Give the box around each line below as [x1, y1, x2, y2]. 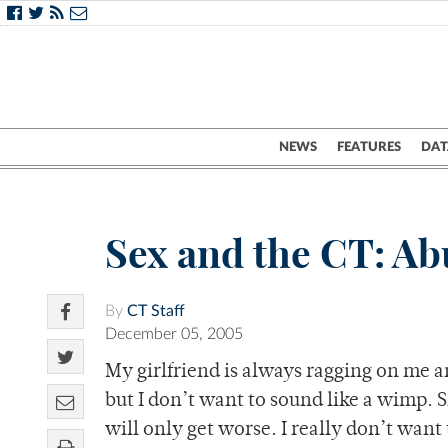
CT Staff [127, 303, 185, 320]
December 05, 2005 [105, 326, 243, 343]
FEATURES [337, 140, 401, 154]
